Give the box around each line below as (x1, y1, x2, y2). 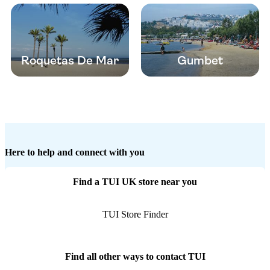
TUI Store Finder (102, 209, 168, 220)
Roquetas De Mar (21, 54, 119, 68)
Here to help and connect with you (5, 147, 145, 158)
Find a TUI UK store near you (73, 177, 197, 187)
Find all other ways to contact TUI (64, 251, 206, 262)
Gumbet (177, 54, 223, 68)
